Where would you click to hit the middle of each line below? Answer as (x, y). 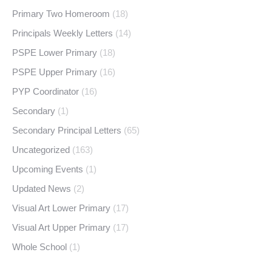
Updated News (42, 189)
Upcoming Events (48, 169)
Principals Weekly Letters (63, 33)
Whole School (39, 247)
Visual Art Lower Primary (61, 208)
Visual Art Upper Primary (61, 227)
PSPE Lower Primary (55, 53)
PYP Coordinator (46, 91)
